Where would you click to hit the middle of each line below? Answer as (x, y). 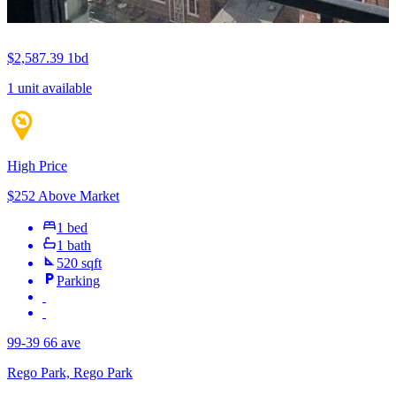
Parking (78, 281)
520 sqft (79, 263)
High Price (37, 166)
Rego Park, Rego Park (70, 373)
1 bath (74, 246)
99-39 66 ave (44, 343)
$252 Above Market (63, 196)
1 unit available (49, 88)
